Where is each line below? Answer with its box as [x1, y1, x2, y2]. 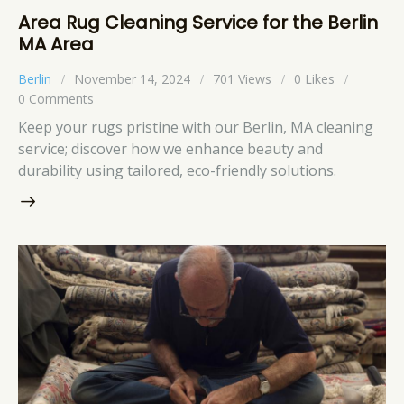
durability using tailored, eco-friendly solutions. [18, 161, 336, 181]
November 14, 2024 [74, 69, 190, 87]
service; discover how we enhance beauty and [18, 139, 323, 160]
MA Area [18, 31, 94, 57]
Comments [29, 89, 95, 107]
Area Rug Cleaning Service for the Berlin [18, 9, 378, 35]
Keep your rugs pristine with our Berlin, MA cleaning [18, 117, 373, 138]
